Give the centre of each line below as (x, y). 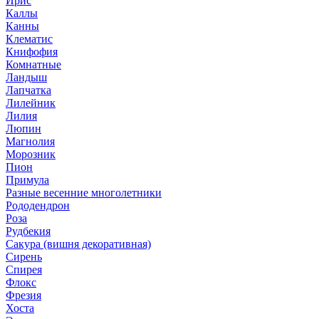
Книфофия (32, 52)
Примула (27, 180)
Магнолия (30, 142)
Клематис (29, 39)
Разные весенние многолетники (84, 193)
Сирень (24, 257)
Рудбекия (28, 231)
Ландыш (26, 78)
